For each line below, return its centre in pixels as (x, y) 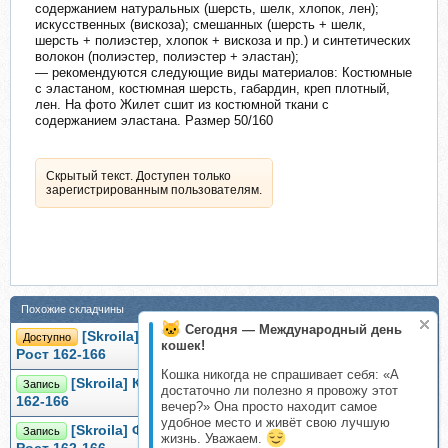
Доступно (47, 337)
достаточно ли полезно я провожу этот (279, 390)
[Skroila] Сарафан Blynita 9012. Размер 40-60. (240, 337)
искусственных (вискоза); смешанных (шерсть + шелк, (200, 25)
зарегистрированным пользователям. (154, 190)
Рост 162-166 (61, 355)
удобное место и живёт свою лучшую (275, 422)
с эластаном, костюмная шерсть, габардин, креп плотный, (212, 89)
